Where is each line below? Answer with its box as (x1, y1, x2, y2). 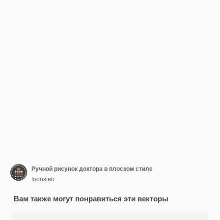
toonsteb (31, 174, 55, 183)
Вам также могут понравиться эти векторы (14, 193, 168, 204)
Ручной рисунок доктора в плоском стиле (31, 164, 153, 173)
